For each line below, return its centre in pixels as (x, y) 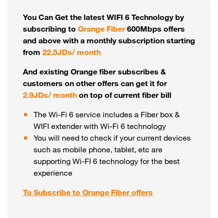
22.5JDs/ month (72, 53)
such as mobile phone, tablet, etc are (98, 151)
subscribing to (50, 30)
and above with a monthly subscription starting (109, 42)
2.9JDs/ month (50, 96)
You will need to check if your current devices (112, 139)
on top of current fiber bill (124, 96)
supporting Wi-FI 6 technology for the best (107, 162)
